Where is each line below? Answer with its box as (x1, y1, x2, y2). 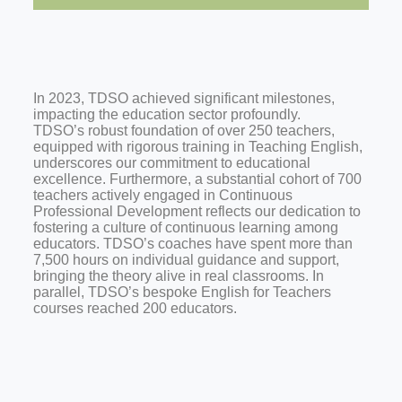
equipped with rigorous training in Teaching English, (32, 139, 363, 155)
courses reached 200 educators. (32, 301, 237, 317)
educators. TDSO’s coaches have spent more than (32, 236, 353, 252)
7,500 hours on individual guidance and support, (32, 252, 339, 268)
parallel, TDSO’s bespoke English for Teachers (32, 284, 331, 301)
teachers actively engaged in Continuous (32, 188, 293, 204)
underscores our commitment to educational (32, 155, 310, 171)
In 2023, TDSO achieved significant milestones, (32, 91, 335, 107)
